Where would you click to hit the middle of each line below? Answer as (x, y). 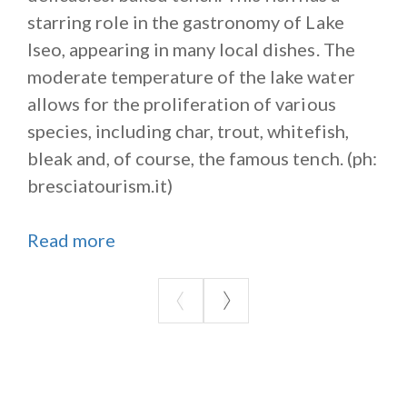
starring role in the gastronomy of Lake (186, 22)
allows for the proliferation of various (182, 104)
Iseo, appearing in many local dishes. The (191, 50)
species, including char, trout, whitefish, (188, 131)
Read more (72, 240)
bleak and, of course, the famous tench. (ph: (202, 159)
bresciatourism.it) (100, 186)
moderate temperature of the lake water (191, 77)
